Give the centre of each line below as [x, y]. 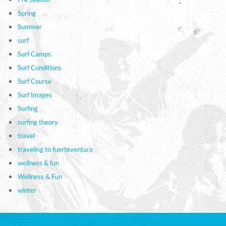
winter [27, 190]
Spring [27, 13]
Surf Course [35, 81]
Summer [30, 26]
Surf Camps [34, 54]
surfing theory [38, 122]
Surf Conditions [40, 67]
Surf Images [35, 95]
